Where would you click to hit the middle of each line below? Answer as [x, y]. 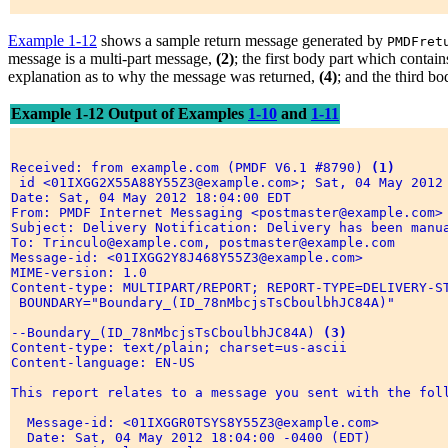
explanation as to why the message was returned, [163, 77]
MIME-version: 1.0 [83, 273]
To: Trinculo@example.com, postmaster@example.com [207, 243]
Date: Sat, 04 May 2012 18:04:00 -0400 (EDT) [195, 438]
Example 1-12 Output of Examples [129, 114]
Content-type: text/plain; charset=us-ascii [183, 348]
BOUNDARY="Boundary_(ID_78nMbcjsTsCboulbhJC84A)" [207, 303]
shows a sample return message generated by [242, 41]
